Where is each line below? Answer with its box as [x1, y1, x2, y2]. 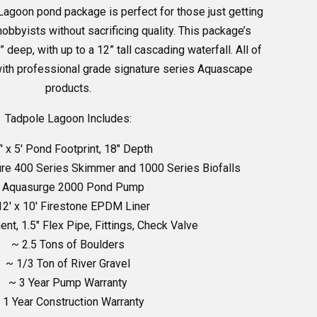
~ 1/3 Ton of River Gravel [6, 256, 130, 270]
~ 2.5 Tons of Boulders [11, 237, 125, 251]
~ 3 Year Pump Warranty [8, 275, 127, 289]
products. [45, 81, 91, 95]
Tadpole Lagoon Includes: [4, 111, 132, 125]
